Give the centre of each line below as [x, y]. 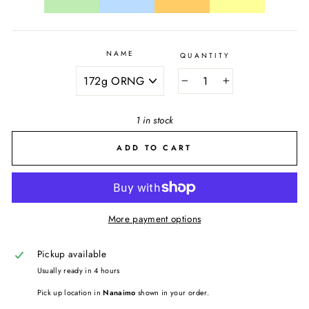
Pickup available [71, 254]
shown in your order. [172, 293]
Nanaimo [119, 293]
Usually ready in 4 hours [78, 271]
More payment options [154, 219]
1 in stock [154, 120]
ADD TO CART [154, 148]
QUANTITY [205, 55]
